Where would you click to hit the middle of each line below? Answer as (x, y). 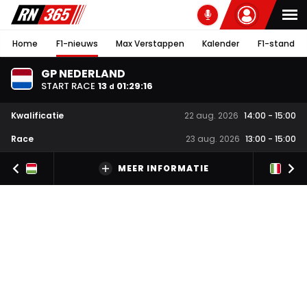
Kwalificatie (37, 115)
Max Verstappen (150, 43)
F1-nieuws (77, 43)
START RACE (68, 86)
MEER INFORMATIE (163, 169)
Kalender (221, 43)
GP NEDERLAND (83, 73)
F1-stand (276, 43)
